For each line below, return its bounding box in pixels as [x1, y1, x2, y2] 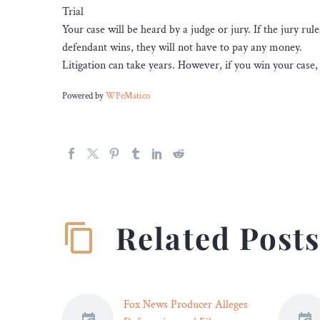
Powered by [62, 90, 106, 102]
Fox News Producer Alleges [124, 296, 248, 312]
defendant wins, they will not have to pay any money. [62, 39, 302, 55]
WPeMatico [106, 90, 150, 102]
